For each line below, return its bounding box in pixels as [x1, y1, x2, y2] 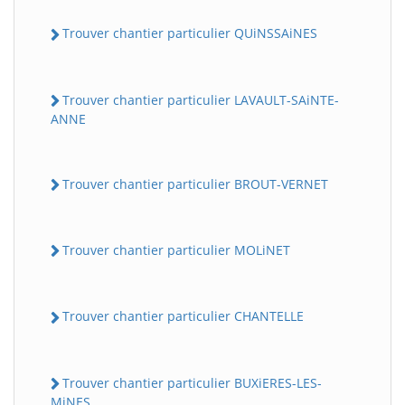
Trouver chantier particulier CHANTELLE [62, 307, 304, 325]
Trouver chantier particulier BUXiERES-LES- [62, 373, 322, 391]
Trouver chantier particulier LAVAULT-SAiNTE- [62, 90, 339, 108]
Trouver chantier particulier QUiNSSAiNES [62, 24, 317, 42]
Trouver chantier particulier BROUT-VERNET [62, 174, 328, 193]
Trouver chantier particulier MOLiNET [62, 241, 290, 259]
